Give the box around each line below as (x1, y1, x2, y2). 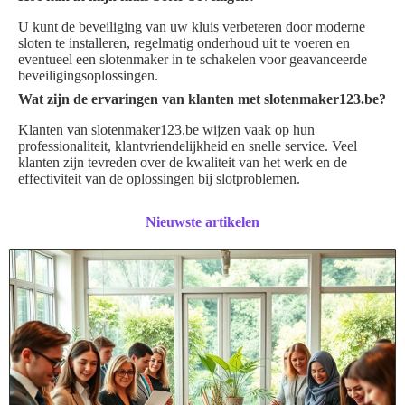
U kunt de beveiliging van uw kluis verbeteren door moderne (18, 19, 365, 35)
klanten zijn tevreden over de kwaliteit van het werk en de (18, 155, 347, 171)
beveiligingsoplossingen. (18, 68, 158, 84)
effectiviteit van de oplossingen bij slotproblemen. (18, 171, 300, 187)
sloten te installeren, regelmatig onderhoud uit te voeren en (18, 35, 350, 52)
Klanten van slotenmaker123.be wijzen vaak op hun (18, 122, 315, 138)
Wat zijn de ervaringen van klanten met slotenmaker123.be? (18, 91, 386, 108)
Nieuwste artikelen (146, 214, 259, 231)
